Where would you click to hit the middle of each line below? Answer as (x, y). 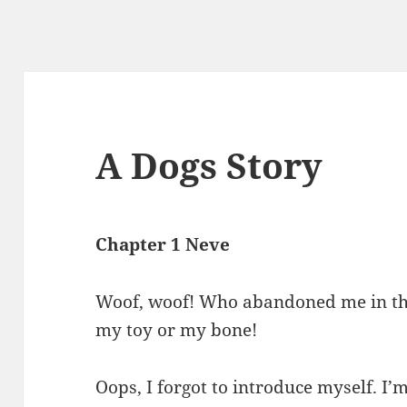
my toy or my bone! (177, 330)
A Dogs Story (209, 165)
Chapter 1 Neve (163, 245)
